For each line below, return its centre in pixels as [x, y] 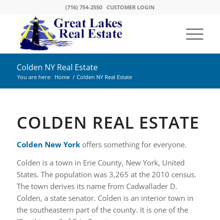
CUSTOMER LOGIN [130, 7]
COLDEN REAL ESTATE [108, 122]
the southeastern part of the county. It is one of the [102, 209]
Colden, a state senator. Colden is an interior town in [105, 198]
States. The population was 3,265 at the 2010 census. [106, 174]
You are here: [34, 77]
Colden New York [48, 144]
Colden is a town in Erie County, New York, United [100, 162]
